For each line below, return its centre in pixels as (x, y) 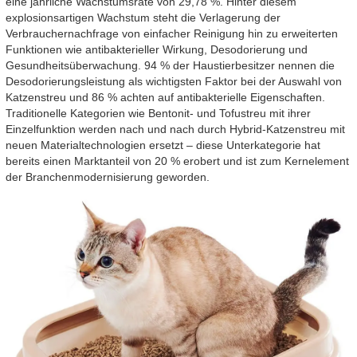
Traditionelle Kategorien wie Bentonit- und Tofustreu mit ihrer (158, 113)
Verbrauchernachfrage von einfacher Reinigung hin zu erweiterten (172, 33)
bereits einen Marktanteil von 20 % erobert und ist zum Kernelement (177, 161)
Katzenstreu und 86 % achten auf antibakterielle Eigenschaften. (165, 97)
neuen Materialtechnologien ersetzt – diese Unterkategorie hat (163, 145)
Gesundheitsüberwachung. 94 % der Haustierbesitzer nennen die (170, 65)
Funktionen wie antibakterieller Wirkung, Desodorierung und (157, 49)
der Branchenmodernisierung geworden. (108, 177)
